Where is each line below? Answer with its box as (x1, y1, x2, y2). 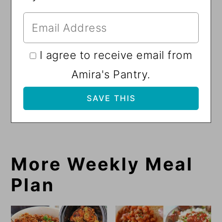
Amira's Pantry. (71, 67, 151, 81)
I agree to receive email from (39, 48, 192, 61)
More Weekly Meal (11, 153, 194, 175)
